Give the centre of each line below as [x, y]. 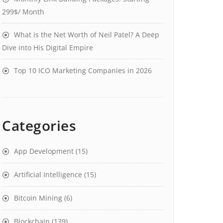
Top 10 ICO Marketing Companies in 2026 [83, 70]
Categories [39, 125]
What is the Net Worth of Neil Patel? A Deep [87, 35]
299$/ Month [23, 12]
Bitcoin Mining [38, 198]
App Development [44, 151]
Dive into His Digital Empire [48, 48]
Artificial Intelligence [48, 174]
